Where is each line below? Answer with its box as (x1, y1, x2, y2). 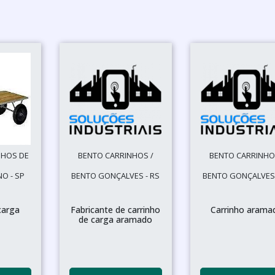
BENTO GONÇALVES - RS (71, 170, 160, 181)
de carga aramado (79, 214, 153, 225)
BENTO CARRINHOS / (77, 150, 153, 161)
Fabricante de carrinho (71, 204, 161, 215)
